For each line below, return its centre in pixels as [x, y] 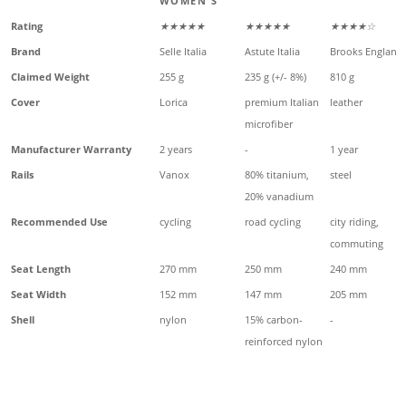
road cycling [272, 221]
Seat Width [39, 294]
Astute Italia [272, 51]
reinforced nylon [283, 341]
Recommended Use [59, 221]
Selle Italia [183, 51]
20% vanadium [279, 196]
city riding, [354, 221]
